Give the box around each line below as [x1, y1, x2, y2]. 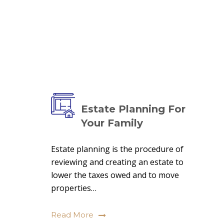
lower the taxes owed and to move [51, 169, 179, 180]
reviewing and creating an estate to [51, 156, 183, 167]
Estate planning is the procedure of [51, 143, 183, 154]
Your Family [81, 117, 143, 129]
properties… [51, 182, 96, 193]
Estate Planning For [81, 103, 185, 115]
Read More [51, 210, 93, 219]
